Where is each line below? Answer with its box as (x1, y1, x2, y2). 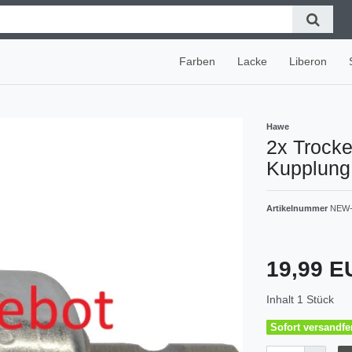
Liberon (289, 54, 327, 68)
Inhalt (266, 292, 297, 306)
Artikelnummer (266, 203, 330, 213)
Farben (179, 54, 215, 68)
